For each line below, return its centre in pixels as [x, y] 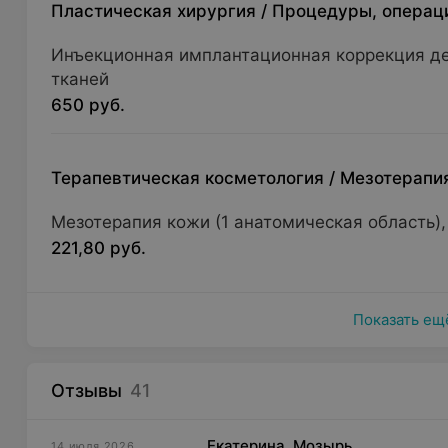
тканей [80, 79]
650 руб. [88, 105]
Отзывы [87, 390]
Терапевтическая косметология [188, 178]
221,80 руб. [99, 248]
